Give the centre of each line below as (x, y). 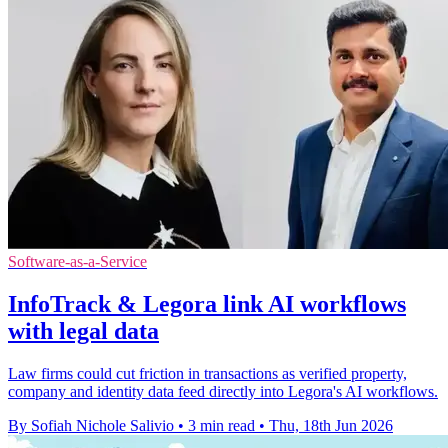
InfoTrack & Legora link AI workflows (207, 304)
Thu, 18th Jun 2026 (331, 426)
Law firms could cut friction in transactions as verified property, (207, 374)
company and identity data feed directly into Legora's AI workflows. (223, 392)
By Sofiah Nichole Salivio (91, 426)
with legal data (83, 331)
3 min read (221, 426)
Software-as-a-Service (77, 262)
